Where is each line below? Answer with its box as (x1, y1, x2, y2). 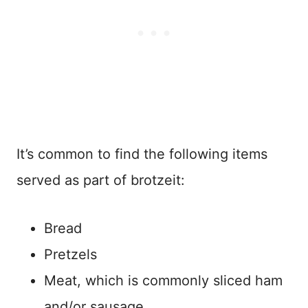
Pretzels (44, 246, 97, 263)
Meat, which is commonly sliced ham (44, 272, 283, 289)
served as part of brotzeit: (16, 172, 185, 189)
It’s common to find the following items (16, 146, 267, 163)
